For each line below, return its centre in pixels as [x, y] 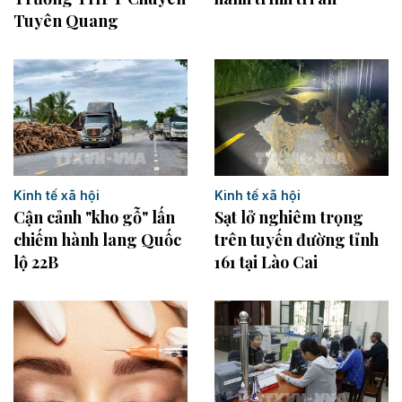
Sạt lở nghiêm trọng [289, 217]
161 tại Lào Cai [266, 262]
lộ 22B [36, 262]
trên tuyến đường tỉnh [297, 239]
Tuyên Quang [66, 21]
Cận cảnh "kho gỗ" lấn [94, 217]
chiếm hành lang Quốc [97, 239]
